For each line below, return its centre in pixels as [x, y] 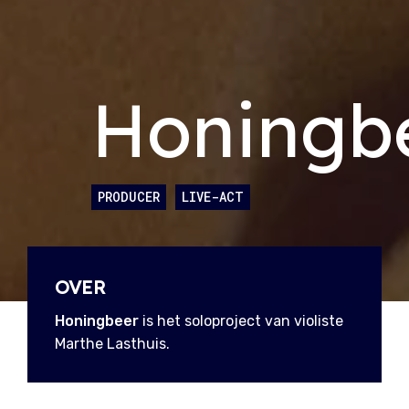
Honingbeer [97, 320]
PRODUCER [129, 196]
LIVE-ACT [213, 196]
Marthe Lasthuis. [112, 343]
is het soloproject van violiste [241, 320]
